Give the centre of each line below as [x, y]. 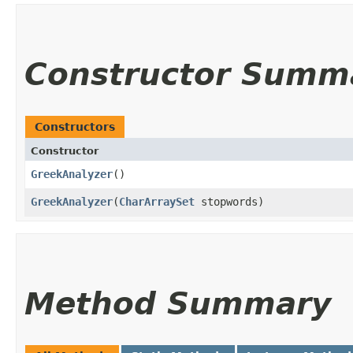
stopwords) [229, 201]
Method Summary [178, 303]
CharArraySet [157, 201]
